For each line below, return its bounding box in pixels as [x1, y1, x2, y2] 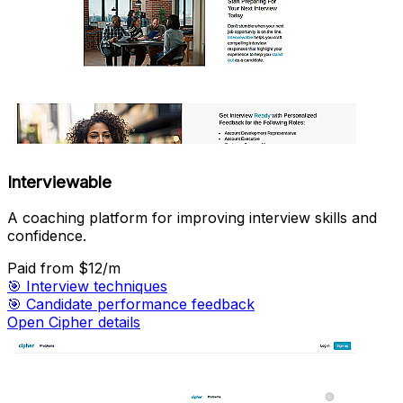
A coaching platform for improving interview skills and [7, 209, 377, 228]
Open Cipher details [7, 313, 140, 332]
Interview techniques [26, 277, 167, 296]
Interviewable [7, 171, 112, 193]
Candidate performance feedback [26, 295, 255, 314]
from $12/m [40, 259, 121, 278]
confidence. [7, 227, 86, 246]
